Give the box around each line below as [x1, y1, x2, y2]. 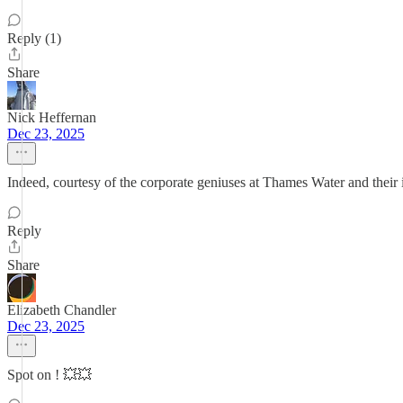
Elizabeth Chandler [7, 302, 116, 318]
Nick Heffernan [7, 110, 96, 125]
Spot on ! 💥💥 [7, 367, 92, 382]
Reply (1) [7, 31, 61, 46]
